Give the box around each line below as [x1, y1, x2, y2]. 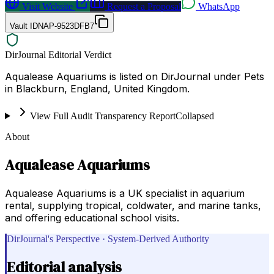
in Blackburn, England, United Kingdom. [5, 82, 190, 95]
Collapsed [175, 110, 214, 121]
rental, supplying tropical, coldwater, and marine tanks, [5, 199, 261, 212]
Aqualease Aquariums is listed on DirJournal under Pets [5, 70, 264, 83]
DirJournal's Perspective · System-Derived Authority [7, 233, 209, 244]
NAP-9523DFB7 [38, 21, 94, 31]
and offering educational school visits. [5, 211, 179, 224]
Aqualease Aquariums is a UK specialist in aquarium [5, 187, 245, 199]
